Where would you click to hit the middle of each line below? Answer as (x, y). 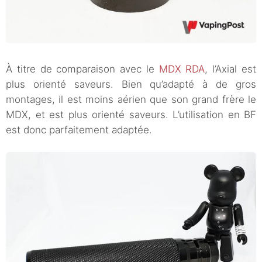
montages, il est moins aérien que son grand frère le (131, 100)
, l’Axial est (231, 69)
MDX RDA (182, 69)
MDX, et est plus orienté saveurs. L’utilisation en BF (131, 115)
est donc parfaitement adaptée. (79, 130)
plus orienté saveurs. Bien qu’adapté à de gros (131, 85)
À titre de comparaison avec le (82, 69)
